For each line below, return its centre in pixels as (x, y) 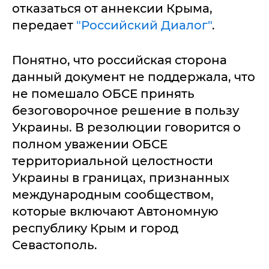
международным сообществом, (113, 195)
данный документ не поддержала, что (134, 77)
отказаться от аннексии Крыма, (112, 8)
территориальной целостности (113, 161)
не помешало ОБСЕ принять (103, 94)
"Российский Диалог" (144, 25)
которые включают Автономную (115, 211)
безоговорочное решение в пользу (125, 110)
